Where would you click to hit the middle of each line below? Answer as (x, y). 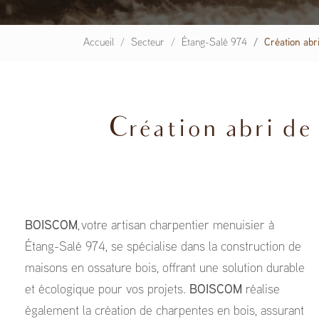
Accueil (99, 43)
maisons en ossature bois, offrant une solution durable (165, 269)
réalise (263, 290)
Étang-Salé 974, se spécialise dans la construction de (163, 247)
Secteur (148, 43)
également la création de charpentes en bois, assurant (164, 312)
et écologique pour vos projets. (107, 290)
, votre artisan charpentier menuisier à (176, 226)
